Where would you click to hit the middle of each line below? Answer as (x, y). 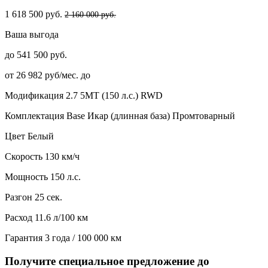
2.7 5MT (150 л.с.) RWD (114, 95)
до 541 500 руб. (36, 54)
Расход (19, 217)
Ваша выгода (32, 34)
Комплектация (34, 115)
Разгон (19, 197)
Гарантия (24, 237)
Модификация (34, 95)
